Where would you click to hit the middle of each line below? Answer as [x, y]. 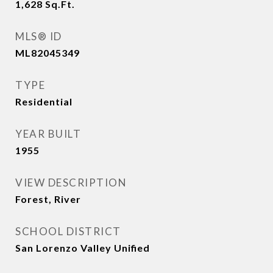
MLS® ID [39, 37]
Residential [44, 102]
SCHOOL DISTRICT [68, 232]
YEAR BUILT [48, 134]
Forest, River [48, 199]
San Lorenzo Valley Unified [83, 248]
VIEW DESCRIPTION [71, 183]
